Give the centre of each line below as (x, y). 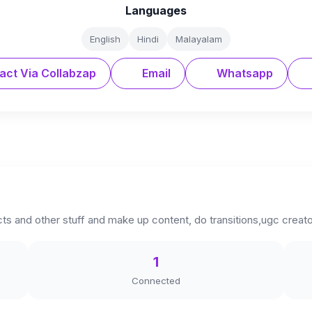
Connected (156, 281)
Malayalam (199, 39)
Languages (156, 10)
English (105, 39)
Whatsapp (243, 73)
